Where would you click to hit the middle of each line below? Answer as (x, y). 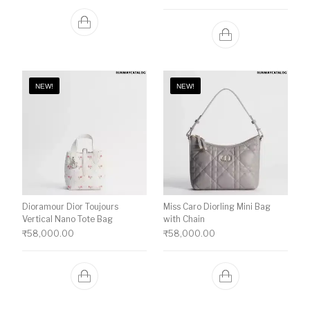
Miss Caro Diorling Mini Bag (217, 206)
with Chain (184, 219)
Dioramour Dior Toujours (71, 206)
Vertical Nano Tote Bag (68, 219)
